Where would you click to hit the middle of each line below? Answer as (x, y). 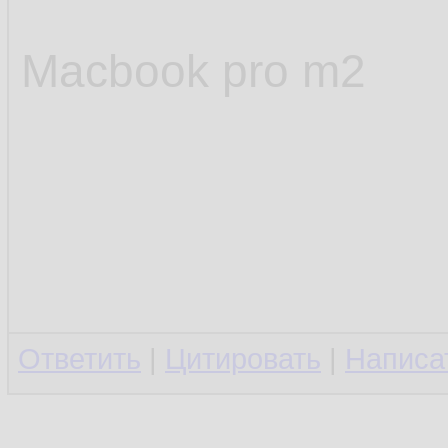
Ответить (79, 359)
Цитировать (243, 359)
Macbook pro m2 (193, 71)
